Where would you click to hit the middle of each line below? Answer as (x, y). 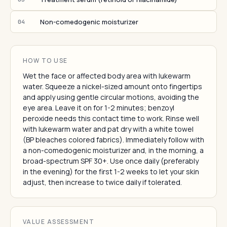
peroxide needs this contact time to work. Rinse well (111, 118)
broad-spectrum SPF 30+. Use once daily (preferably (111, 161)
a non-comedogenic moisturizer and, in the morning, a (113, 150)
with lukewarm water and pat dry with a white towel (108, 129)
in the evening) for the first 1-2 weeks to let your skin (111, 172)
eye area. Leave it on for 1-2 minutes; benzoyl (99, 108)
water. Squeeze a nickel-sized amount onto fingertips (112, 86)
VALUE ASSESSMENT (59, 222)
